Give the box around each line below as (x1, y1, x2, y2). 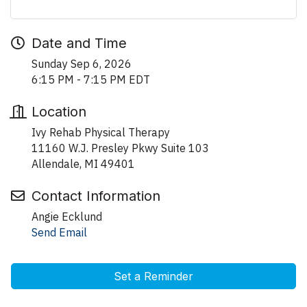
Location (32, 103, 86, 120)
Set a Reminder (114, 269, 193, 283)
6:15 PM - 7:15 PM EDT (32, 72, 150, 86)
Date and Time (32, 34, 127, 51)
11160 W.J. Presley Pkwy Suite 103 (32, 140, 209, 155)
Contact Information (32, 187, 160, 204)
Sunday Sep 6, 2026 (32, 56, 132, 71)
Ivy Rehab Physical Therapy (32, 125, 170, 139)
